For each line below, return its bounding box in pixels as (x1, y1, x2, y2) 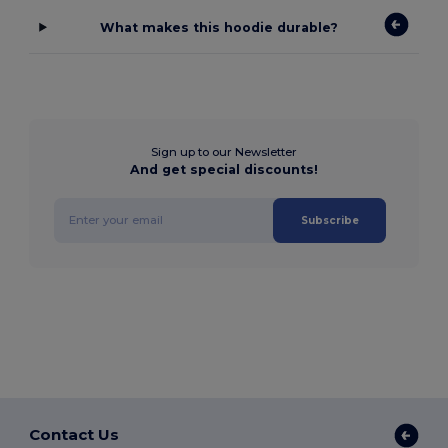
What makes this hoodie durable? (99, 19, 338, 35)
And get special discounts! (130, 161, 318, 177)
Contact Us (29, 425, 120, 445)
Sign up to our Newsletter (151, 144, 297, 159)
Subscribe (300, 213, 359, 227)
